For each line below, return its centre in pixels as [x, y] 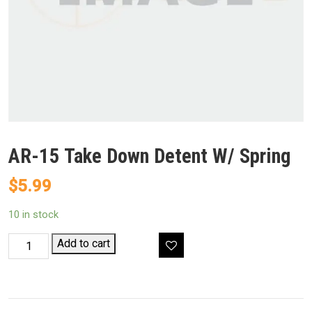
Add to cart [84, 244]
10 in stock [33, 215]
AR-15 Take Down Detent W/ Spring [149, 156]
